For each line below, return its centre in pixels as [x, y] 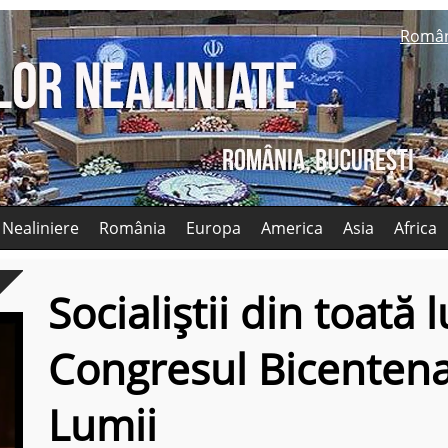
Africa [415, 228]
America [292, 228]
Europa [213, 228]
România [132, 228]
